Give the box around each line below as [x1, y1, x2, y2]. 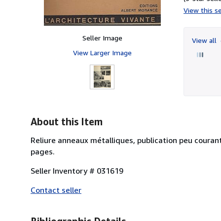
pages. [31, 146, 55, 156]
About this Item [31, 115, 103, 127]
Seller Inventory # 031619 [31, 165, 123, 176]
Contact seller [31, 184, 81, 195]
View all [192, 36, 219, 44]
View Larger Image [73, 48, 132, 57]
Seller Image [82, 33, 122, 42]
